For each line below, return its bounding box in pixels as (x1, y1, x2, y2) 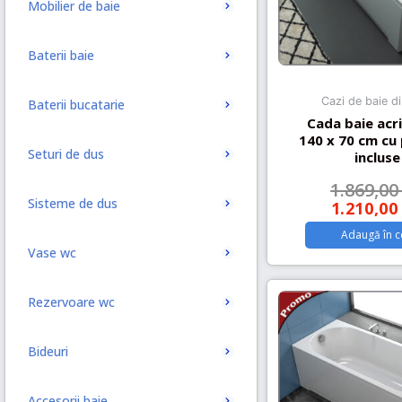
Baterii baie (28, 47, 94, 64)
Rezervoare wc (28, 293, 115, 310)
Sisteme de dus (28, 195, 118, 212)
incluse (354, 147, 400, 166)
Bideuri (28, 343, 68, 360)
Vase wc (28, 244, 76, 261)
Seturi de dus (28, 145, 104, 162)
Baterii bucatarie (28, 96, 125, 113)
